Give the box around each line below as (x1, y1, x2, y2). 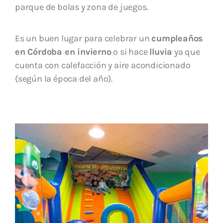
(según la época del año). (15, 73, 113, 85)
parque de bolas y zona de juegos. (15, 1, 148, 13)
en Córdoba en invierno (15, 46, 111, 58)
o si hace (111, 46, 150, 58)
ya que (172, 46, 200, 58)
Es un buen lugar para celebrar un (15, 33, 152, 44)
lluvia (149, 46, 173, 58)
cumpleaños (151, 33, 204, 44)
